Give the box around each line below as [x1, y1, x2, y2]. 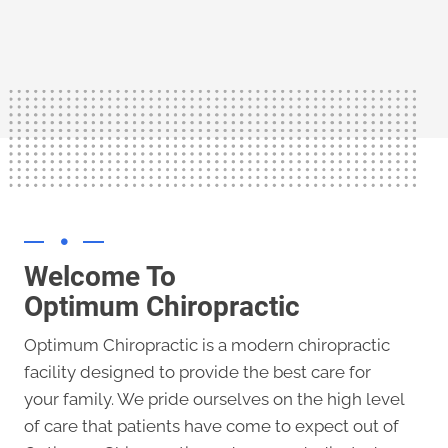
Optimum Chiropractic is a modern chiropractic [24, 335, 390, 356]
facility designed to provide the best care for [24, 362, 371, 383]
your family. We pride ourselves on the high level [24, 389, 404, 410]
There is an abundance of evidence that [94, 29, 354, 46]
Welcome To [24, 260, 176, 294]
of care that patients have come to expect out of [24, 416, 399, 437]
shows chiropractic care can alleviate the [90, 7, 358, 24]
